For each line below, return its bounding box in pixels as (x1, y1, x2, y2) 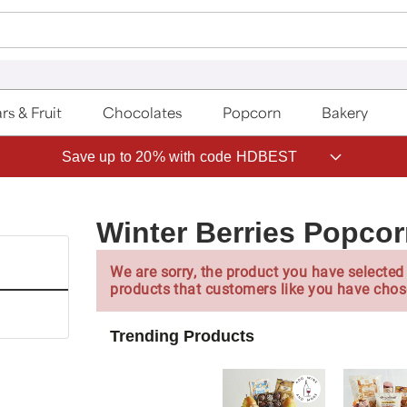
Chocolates (103, 103, 183, 123)
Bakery (322, 103, 369, 123)
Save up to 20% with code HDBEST (61, 148, 298, 164)
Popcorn (222, 103, 282, 123)
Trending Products (110, 326, 255, 345)
